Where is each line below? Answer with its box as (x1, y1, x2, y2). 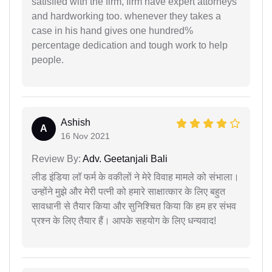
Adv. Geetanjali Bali (81, 153, 168, 164)
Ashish (61, 117, 90, 127)
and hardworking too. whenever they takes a (32, 10, 221, 21)
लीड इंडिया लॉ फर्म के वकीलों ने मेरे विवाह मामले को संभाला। (32, 171, 239, 182)
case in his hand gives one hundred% (32, 25, 193, 36)
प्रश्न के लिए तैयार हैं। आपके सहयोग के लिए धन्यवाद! (32, 215, 216, 226)
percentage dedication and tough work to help (32, 39, 228, 50)
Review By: (32, 153, 81, 164)
